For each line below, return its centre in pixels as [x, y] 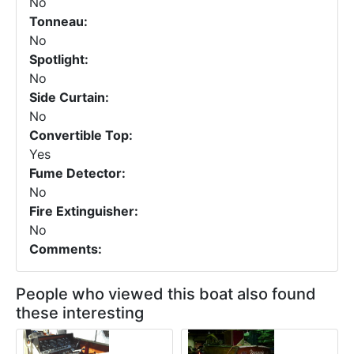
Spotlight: [59, 59]
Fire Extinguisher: [84, 211]
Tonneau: [58, 21]
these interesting [80, 313]
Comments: [66, 249]
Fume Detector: [77, 173]
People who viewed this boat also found [166, 294]
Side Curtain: [69, 97]
